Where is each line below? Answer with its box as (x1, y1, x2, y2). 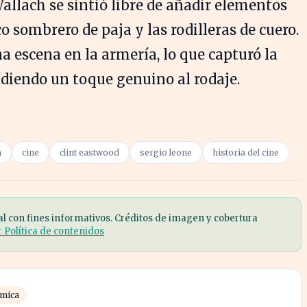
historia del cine (212, 147, 279, 158)
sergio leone (140, 147, 192, 158)
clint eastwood (60, 147, 119, 158)
